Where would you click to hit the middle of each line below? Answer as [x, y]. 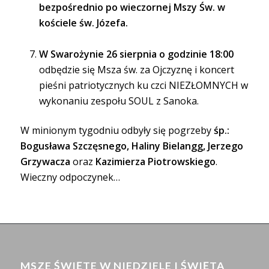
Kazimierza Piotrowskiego [155, 162]
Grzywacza [45, 162]
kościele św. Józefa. [83, 23]
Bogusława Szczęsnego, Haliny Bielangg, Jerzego [131, 146]
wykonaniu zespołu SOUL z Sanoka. [119, 101]
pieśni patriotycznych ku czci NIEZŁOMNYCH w [143, 86]
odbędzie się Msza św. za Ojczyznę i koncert [136, 70]
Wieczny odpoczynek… [70, 177]
